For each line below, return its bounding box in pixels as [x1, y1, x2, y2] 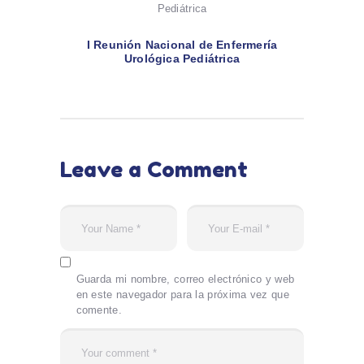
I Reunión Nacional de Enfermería [86, 38, 278, 52]
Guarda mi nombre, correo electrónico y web [76, 273, 295, 286]
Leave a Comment [60, 156, 248, 182]
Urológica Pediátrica [124, 52, 240, 66]
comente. [76, 304, 122, 317]
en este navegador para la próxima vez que [76, 288, 289, 301]
